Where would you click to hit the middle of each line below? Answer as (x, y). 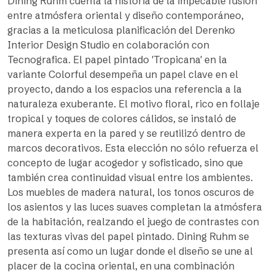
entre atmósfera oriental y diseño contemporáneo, (126, 15)
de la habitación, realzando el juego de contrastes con (133, 222)
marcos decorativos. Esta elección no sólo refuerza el (133, 148)
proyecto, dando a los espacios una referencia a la (125, 89)
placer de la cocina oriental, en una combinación (121, 266)
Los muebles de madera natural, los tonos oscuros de (131, 192)
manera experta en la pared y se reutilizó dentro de (126, 133)
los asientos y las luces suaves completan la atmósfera (135, 207)
